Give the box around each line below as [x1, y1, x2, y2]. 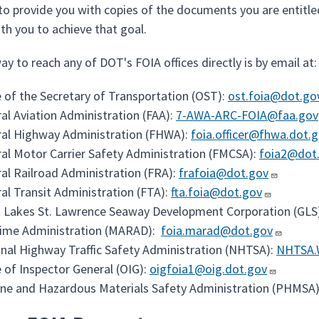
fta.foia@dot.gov [171, 184, 262, 200]
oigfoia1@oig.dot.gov [150, 261, 267, 277]
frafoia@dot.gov [179, 164, 268, 181]
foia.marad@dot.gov [161, 222, 273, 239]
